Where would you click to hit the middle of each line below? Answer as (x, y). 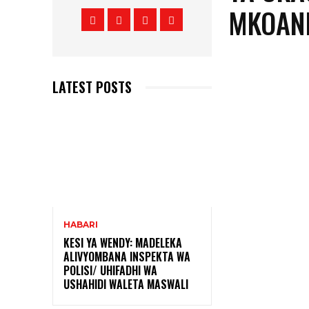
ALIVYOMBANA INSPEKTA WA (127, 257)
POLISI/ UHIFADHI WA (110, 271)
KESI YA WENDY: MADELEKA (123, 243)
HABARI (81, 225)
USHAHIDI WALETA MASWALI (126, 285)
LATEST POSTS (92, 87)
